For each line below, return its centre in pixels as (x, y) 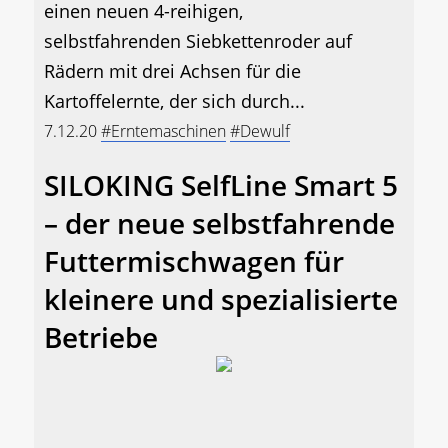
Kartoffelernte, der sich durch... (174, 101)
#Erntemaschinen (163, 131)
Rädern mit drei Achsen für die (172, 71)
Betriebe (101, 337)
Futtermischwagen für (194, 261)
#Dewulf (260, 131)
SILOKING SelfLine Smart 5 (221, 185)
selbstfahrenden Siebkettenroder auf (198, 41)
